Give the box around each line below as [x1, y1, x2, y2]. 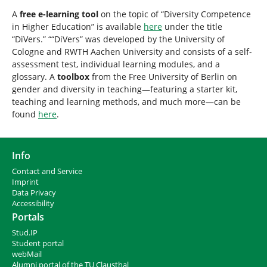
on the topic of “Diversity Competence [101, 8, 251, 20]
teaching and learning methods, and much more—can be [12, 95, 241, 107]
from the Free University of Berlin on [89, 70, 237, 82]
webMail [12, 249, 42, 260]
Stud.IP [12, 228, 38, 238]
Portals [12, 210, 44, 224]
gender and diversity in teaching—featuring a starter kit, [12, 83, 237, 95]
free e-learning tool [17, 8, 101, 20]
